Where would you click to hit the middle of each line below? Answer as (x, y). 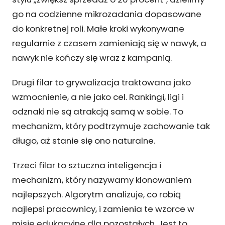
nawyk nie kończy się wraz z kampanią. (92, 58)
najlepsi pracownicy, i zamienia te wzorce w (103, 209)
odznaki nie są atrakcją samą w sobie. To (98, 111)
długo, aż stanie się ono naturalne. (84, 140)
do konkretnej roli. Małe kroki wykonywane (98, 28)
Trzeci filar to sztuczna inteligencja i (87, 165)
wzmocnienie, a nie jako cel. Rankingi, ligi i (98, 97)
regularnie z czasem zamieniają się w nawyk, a (109, 43)
